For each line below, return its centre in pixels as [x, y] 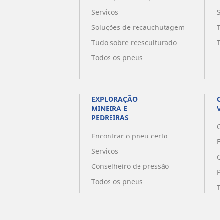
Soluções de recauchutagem [138, 27]
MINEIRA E [109, 109]
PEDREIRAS [110, 118]
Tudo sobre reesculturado [134, 43]
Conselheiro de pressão [130, 166]
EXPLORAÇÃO [114, 99]
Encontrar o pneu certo [129, 136]
